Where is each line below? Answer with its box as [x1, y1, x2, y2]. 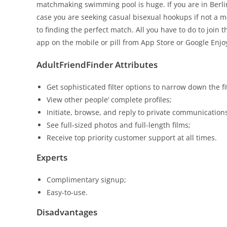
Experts [36, 152, 67, 163]
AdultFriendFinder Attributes [36, 59, 158, 70]
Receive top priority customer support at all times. [47, 133, 217, 142]
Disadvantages [36, 206, 97, 218]
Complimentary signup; [47, 175, 126, 184]
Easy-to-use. [47, 187, 88, 197]
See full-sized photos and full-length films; [47, 120, 191, 130]
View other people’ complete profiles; [47, 95, 172, 104]
